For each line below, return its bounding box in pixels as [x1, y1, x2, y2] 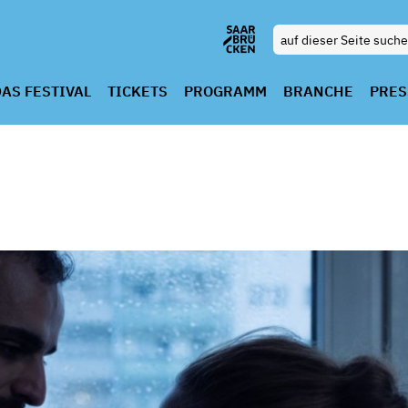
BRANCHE [282, 82, 353, 100]
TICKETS [107, 82, 168, 100]
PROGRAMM [183, 82, 267, 100]
